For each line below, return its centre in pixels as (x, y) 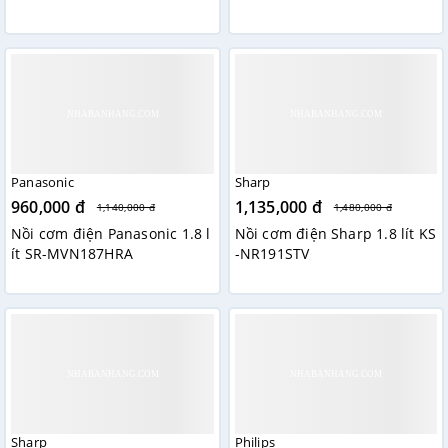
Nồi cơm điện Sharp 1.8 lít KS (335, 234)
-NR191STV (272, 254)
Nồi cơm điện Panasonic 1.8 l (111, 234)
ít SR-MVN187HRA (72, 254)
